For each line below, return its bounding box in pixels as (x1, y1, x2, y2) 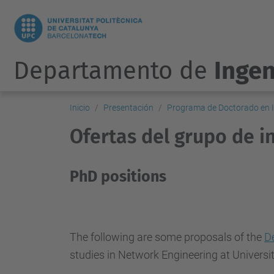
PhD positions (70, 168, 166, 186)
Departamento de (13, 56, 214, 86)
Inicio (70, 103, 90, 113)
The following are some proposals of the (70, 231, 264, 243)
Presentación (103, 103, 154, 113)
